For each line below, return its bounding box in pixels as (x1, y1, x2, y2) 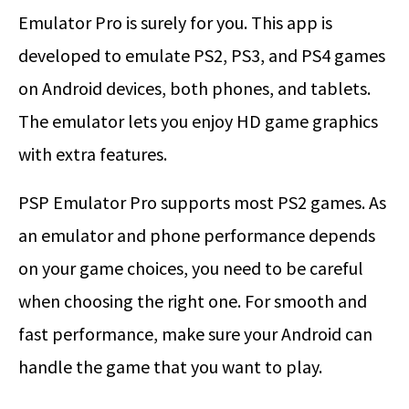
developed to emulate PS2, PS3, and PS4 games (18, 44, 385, 68)
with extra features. (18, 142, 167, 166)
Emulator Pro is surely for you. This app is (18, 11, 332, 35)
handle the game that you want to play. (18, 355, 322, 379)
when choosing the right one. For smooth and (18, 289, 367, 313)
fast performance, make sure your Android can (18, 322, 372, 346)
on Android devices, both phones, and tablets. (18, 77, 371, 100)
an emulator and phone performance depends (18, 224, 375, 247)
